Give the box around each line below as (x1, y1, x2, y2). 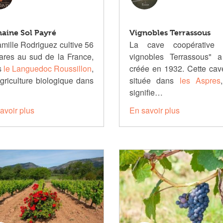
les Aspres (179, 75, 221, 86)
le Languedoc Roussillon (3, 63, 92, 74)
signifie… (129, 87, 163, 98)
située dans (129, 75, 180, 86)
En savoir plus (129, 105, 180, 116)
